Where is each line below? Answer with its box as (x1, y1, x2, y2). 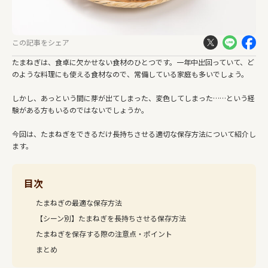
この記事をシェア (12, 36, 69, 47)
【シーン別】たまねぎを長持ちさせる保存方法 (36, 212, 186, 223)
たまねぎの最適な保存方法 (36, 197, 122, 208)
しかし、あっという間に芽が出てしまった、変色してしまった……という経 (12, 92, 255, 103)
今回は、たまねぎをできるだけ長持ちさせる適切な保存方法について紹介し (12, 128, 256, 139)
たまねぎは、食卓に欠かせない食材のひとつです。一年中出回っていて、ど (12, 56, 254, 67)
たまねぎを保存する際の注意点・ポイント (36, 228, 172, 239)
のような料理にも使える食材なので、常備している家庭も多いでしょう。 (12, 68, 248, 79)
